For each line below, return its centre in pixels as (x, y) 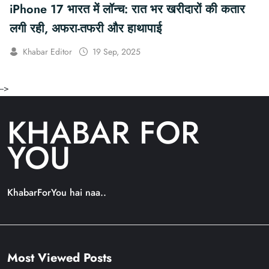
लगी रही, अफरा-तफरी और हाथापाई (86, 29)
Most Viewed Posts (59, 258)
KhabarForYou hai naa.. (57, 193)
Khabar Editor (47, 52)
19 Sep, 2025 (116, 52)
